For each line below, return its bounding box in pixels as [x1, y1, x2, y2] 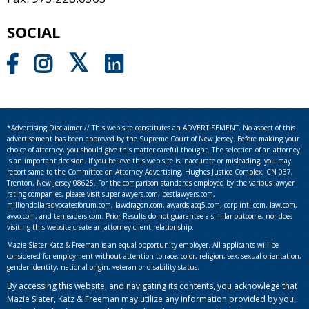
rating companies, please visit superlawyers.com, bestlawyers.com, [7, 189, 215, 199]
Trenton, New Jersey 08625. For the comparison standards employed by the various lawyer [7, 178, 295, 188]
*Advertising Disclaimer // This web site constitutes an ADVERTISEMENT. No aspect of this [7, 123, 295, 133]
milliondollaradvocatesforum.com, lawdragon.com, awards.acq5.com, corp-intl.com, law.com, [7, 200, 297, 210]
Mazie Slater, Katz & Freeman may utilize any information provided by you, [7, 293, 296, 306]
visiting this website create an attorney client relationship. [7, 222, 194, 232]
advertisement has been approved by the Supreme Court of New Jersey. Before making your [7, 134, 299, 144]
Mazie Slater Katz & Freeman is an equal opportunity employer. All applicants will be [7, 240, 279, 250]
